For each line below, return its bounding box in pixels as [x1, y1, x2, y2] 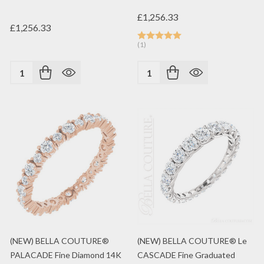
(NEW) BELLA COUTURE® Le [137, 236, 247, 246]
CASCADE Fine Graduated [137, 250, 235, 260]
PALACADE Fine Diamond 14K [10, 250, 121, 260]
